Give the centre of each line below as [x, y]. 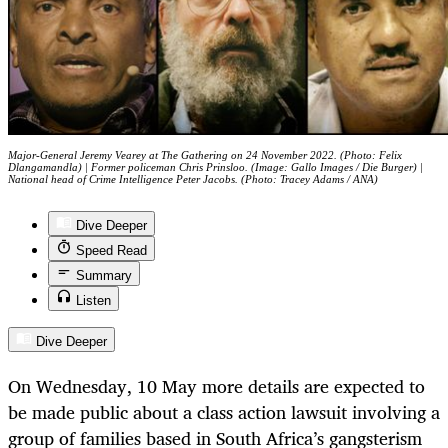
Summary [104, 276]
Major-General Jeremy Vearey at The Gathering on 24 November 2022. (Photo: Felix [205, 155]
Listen [93, 301]
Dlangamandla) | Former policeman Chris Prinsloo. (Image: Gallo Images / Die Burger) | [215, 167]
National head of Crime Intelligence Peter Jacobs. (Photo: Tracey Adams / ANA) [193, 179]
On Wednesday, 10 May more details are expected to [216, 385]
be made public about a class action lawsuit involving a [224, 411]
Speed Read [111, 251]
